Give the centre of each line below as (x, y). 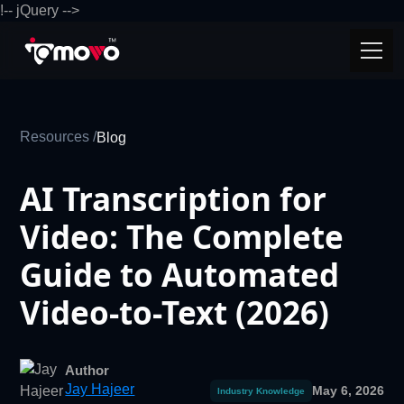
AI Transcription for (174, 199)
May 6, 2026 (348, 390)
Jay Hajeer (100, 389)
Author (87, 370)
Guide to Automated (180, 275)
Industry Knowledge (261, 391)
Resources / (59, 137)
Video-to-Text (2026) (175, 312)
